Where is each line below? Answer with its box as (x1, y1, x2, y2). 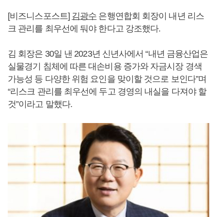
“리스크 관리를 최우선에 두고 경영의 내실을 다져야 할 (8, 87, 206, 96)
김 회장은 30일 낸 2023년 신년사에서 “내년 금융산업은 (8, 49, 208, 59)
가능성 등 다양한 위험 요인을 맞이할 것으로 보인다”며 (8, 74, 206, 84)
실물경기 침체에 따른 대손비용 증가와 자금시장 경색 (8, 62, 202, 71)
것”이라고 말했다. (8, 99, 72, 109)
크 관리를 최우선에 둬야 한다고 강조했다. (8, 24, 161, 33)
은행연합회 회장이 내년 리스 (96, 11, 204, 21)
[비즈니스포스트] (8, 11, 72, 21)
